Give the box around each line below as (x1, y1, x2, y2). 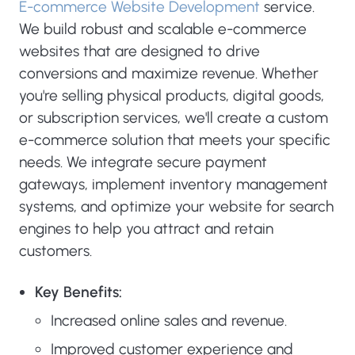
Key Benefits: (35, 283, 122, 301)
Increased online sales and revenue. (51, 311, 287, 330)
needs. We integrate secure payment (19, 153, 267, 171)
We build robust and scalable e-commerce (19, 20, 307, 38)
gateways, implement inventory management (19, 175, 328, 193)
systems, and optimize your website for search (19, 197, 334, 216)
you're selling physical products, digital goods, (19, 86, 324, 105)
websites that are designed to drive (19, 42, 260, 60)
